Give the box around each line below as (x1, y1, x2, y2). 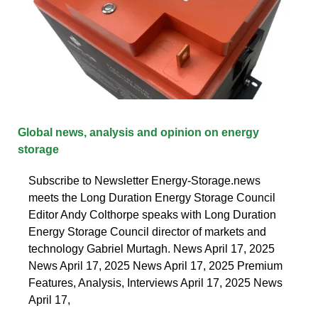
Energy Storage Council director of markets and (28, 225, 266, 238)
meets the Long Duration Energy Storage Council (28, 191, 275, 204)
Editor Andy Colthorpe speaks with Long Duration (28, 208, 276, 221)
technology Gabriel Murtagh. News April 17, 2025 (28, 242, 275, 255)
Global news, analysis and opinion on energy (18, 126, 259, 138)
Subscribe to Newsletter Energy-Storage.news (28, 174, 261, 187)
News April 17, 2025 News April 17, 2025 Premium (28, 259, 283, 272)
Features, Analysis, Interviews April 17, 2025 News (28, 276, 283, 289)
